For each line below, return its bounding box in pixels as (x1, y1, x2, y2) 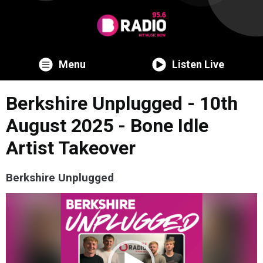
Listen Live (171, 58, 224, 70)
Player (5, 207, 32, 219)
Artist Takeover (6, 136, 136, 159)
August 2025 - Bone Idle (6, 114, 208, 137)
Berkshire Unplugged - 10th (6, 92, 238, 114)
